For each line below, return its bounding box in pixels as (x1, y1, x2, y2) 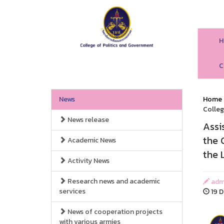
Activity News (66, 155, 109, 166)
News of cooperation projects (66, 206, 162, 217)
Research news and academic (66, 176, 160, 186)
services (59, 186, 85, 196)
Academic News (66, 135, 116, 145)
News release (66, 114, 109, 125)
